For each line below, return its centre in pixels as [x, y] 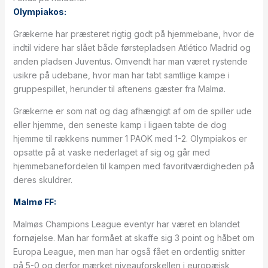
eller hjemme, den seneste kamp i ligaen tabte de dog [120, 125]
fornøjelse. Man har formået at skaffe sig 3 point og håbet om [133, 238]
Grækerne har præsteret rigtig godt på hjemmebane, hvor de [133, 34]
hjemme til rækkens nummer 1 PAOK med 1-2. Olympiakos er [130, 138]
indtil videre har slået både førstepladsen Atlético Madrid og [132, 48]
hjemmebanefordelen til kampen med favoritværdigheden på [133, 166]
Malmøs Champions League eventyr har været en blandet [126, 224]
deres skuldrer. [42, 180]
